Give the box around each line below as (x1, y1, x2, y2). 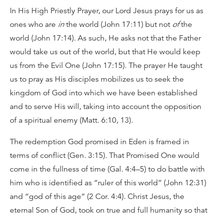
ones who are (10, 20, 58, 29)
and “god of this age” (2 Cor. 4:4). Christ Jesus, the (10, 192, 184, 201)
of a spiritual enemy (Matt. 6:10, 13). (10, 115, 133, 125)
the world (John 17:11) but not (64, 20, 172, 29)
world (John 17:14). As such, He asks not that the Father (10, 33, 201, 43)
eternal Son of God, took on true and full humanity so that (10, 205, 207, 215)
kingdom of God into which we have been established (10, 88, 197, 98)
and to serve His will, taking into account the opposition (10, 102, 201, 111)
